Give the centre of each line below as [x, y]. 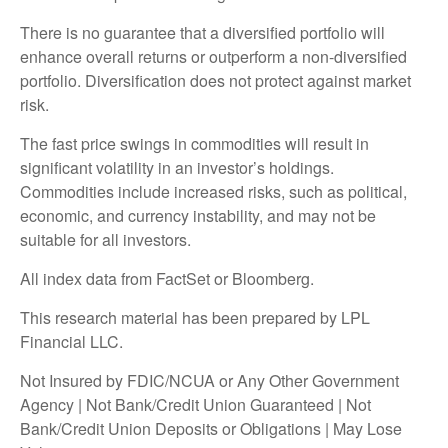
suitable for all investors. [105, 239]
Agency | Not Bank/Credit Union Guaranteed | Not [195, 404]
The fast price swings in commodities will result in [194, 143]
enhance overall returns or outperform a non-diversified [213, 56]
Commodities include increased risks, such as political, [213, 191]
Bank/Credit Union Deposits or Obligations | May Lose [211, 428]
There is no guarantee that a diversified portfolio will [202, 32]
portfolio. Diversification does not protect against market [215, 80]
